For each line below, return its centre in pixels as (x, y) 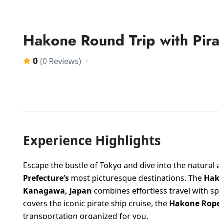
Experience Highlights (92, 140)
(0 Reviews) (61, 61)
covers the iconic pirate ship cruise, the (96, 203)
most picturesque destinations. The (136, 178)
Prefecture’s (46, 178)
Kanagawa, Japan (57, 190)
